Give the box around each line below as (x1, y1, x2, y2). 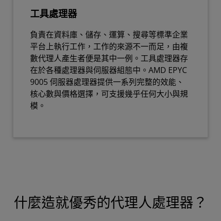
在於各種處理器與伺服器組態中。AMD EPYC (30, 65, 187, 76)
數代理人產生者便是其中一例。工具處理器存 (30, 53, 188, 64)
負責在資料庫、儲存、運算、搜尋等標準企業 (30, 29, 188, 40)
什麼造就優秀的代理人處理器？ (14, 197, 207, 212)
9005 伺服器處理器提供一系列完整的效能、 (30, 76, 184, 88)
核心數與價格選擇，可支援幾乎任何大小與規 (30, 88, 188, 100)
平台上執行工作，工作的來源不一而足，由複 (30, 41, 188, 52)
